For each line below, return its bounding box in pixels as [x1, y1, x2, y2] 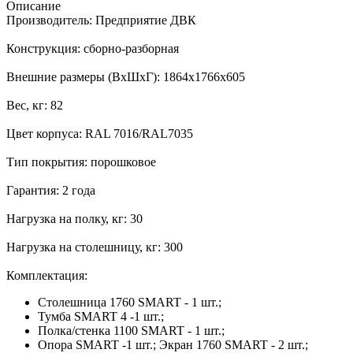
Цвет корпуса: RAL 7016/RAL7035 [6, 126, 193, 140]
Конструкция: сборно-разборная [6, 41, 179, 55]
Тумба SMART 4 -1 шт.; [38, 309, 164, 323]
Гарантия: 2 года [6, 183, 95, 197]
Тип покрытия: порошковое [6, 154, 156, 169]
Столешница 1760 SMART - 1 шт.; [38, 295, 221, 309]
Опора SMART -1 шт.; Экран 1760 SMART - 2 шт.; [38, 337, 308, 351]
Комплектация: [6, 268, 87, 282]
